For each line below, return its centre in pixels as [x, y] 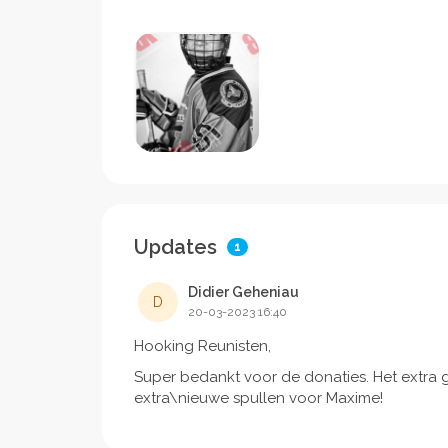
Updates [180, 247]
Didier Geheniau [243, 292]
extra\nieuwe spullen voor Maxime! [258, 398]
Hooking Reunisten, [202, 346]
